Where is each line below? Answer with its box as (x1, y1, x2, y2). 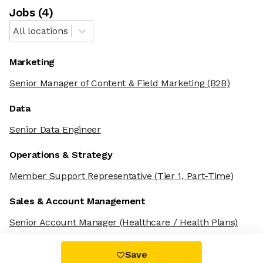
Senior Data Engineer (9, 124, 101, 136)
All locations (13, 25, 68, 37)
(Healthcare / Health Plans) (116, 217, 238, 228)
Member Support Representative (9, 170, 152, 182)
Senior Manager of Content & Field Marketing (9, 77, 205, 89)
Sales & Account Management (9, 195, 146, 207)
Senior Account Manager (9, 217, 117, 228)
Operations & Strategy (9, 149, 113, 161)
